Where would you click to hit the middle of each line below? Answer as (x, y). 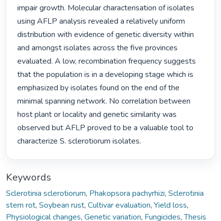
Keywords (29, 177)
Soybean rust (62, 205)
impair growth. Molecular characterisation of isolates (106, 8)
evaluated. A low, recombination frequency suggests (107, 61)
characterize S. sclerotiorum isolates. (80, 141)
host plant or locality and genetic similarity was (97, 115)
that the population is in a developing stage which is (106, 75)
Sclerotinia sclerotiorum (46, 193)
